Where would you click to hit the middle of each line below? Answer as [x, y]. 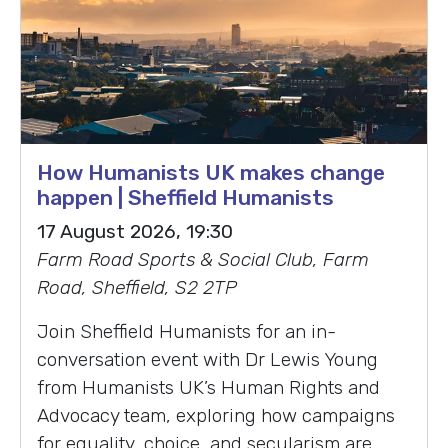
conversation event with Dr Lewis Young [207, 360]
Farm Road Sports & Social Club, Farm [203, 260]
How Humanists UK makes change [211, 173]
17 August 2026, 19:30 [135, 232]
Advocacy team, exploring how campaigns [216, 416]
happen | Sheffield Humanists [185, 198]
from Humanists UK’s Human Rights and [208, 388]
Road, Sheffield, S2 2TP [137, 288]
